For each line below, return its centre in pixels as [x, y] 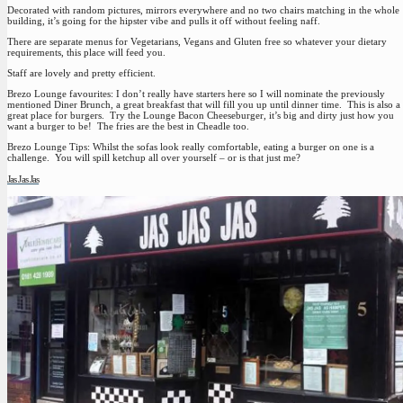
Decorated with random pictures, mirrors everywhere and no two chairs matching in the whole [203, 9]
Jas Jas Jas [23, 179]
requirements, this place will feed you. [86, 52]
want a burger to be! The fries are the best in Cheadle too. [128, 126]
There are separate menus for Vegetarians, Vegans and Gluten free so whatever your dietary [197, 41]
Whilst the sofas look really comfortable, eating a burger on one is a [232, 147]
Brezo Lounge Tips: [49, 147]
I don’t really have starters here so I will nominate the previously [249, 94]
